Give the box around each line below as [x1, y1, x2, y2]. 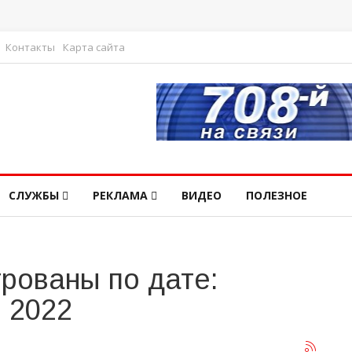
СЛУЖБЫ [9, 188, 59, 203]
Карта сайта [63, 40, 125, 54]
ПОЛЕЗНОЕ [246, 188, 307, 203]
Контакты [5, 40, 55, 54]
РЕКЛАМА [93, 188, 148, 203]
